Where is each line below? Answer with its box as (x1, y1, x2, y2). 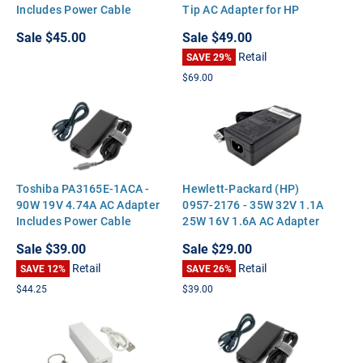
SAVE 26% (186, 261, 233, 275)
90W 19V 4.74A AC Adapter (16, 196, 160, 212)
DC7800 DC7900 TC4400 (182, 17, 314, 33)
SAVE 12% (20, 261, 66, 275)
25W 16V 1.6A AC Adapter (182, 212, 320, 228)
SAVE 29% (186, 49, 233, 63)
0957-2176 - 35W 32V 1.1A (182, 196, 324, 212)
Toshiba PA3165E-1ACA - (16, 180, 150, 196)
